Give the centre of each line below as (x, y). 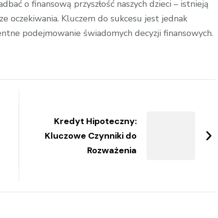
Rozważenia (112, 150)
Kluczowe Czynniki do (91, 136)
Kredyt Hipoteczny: (96, 121)
